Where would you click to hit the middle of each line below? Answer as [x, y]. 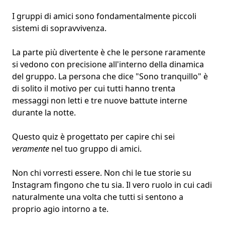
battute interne [158, 101]
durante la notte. [44, 113]
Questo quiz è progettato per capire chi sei [93, 137]
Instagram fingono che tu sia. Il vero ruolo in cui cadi [112, 185]
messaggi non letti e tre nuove [71, 101]
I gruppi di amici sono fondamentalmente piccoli [104, 16]
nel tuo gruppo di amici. [95, 149]
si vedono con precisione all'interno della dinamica [108, 65]
